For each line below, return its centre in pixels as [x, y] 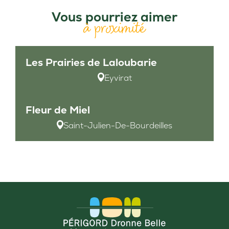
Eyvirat [118, 78]
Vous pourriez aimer [114, 17]
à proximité [114, 28]
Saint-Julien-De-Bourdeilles [118, 126]
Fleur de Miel [58, 110]
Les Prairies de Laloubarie [91, 63]
